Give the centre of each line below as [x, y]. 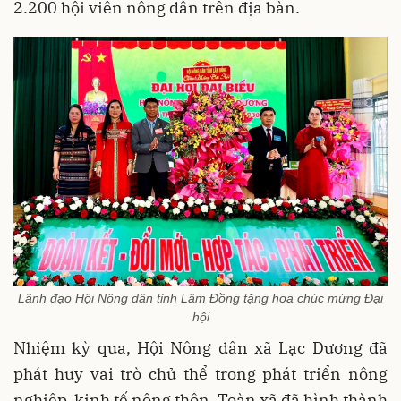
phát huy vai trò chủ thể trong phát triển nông [200, 374]
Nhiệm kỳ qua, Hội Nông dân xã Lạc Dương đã [200, 348]
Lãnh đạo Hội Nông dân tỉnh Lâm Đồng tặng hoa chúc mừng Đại [200, 299]
